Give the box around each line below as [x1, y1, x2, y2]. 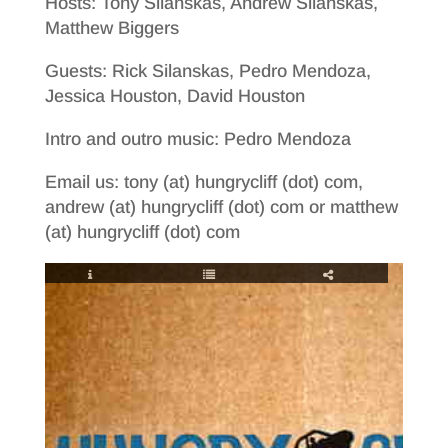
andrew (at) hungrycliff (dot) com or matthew [44, 197, 398, 217]
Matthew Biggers [44, 18, 179, 38]
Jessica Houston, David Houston [44, 86, 305, 106]
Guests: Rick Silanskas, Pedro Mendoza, [44, 61, 371, 81]
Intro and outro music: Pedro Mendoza [44, 129, 351, 149]
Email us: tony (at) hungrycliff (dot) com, [44, 172, 363, 192]
